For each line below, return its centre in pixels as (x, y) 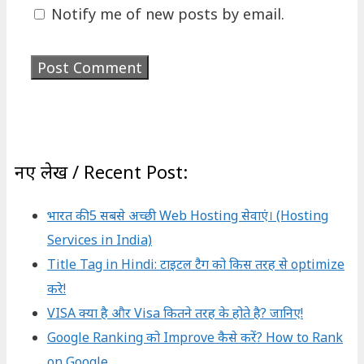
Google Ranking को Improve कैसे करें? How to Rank (195, 337)
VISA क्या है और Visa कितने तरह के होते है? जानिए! (175, 312)
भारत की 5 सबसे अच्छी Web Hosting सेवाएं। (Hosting (188, 215)
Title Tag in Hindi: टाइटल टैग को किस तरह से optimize (196, 264)
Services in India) (100, 239)
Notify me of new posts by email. (168, 13)
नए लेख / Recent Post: (101, 171)
